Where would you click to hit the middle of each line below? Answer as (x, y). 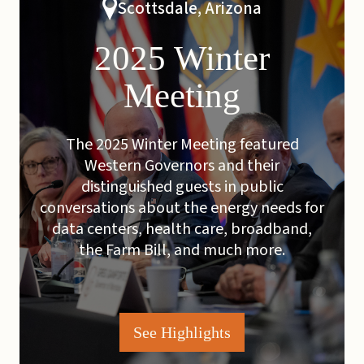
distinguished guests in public (182, 187)
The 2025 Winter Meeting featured (182, 145)
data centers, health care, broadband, (182, 229)
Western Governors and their (182, 166)
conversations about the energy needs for (182, 208)
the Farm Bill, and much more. (182, 250)
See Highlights (182, 332)
